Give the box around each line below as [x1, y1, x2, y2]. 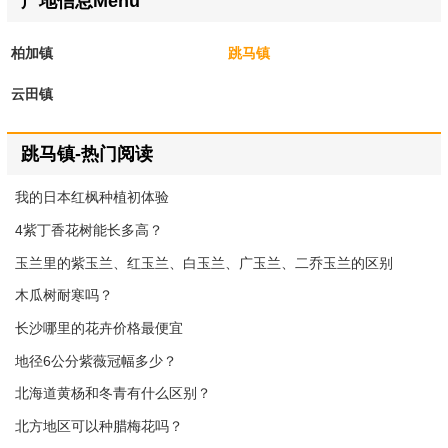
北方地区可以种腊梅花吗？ [15, 418, 184, 435]
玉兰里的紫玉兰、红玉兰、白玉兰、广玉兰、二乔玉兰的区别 [15, 254, 394, 271]
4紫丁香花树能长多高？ [15, 222, 164, 239]
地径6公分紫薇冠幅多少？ [15, 352, 178, 369]
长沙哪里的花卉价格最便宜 [15, 320, 184, 337]
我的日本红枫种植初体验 [15, 189, 170, 206]
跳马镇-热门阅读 [20, 144, 153, 165]
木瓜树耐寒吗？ [15, 287, 114, 304]
